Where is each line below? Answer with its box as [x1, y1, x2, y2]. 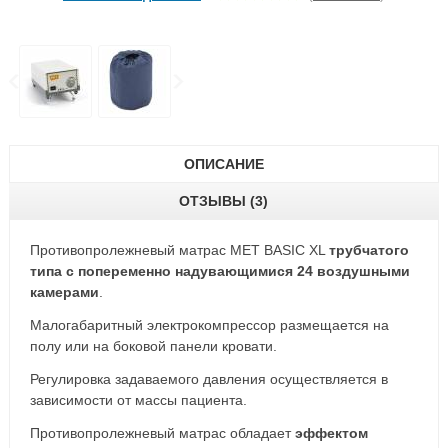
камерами [29, 284, 99, 300]
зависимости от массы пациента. [29, 392, 247, 408]
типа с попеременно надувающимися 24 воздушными [29, 263, 410, 279]
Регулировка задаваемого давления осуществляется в [29, 371, 388, 387]
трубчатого [328, 242, 409, 258]
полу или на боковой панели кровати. [29, 338, 277, 354]
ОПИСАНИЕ [183, 156, 264, 172]
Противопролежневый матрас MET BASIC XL [29, 242, 329, 258]
